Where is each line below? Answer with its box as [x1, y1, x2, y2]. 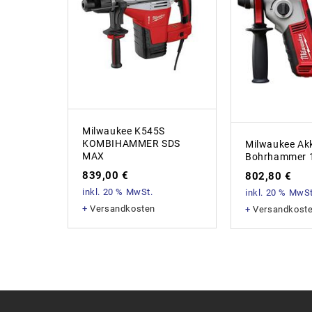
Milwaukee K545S [82, 125, 165, 136]
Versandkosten [90, 203, 156, 214]
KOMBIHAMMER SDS [82, 137, 180, 149]
